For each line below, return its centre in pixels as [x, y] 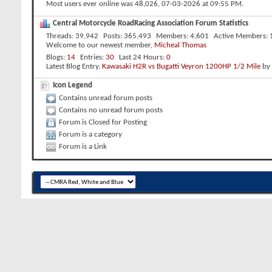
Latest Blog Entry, [74, 66]
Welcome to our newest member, [100, 45]
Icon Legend [73, 86]
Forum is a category [90, 134]
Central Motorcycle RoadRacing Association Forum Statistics [151, 23]
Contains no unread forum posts [111, 110]
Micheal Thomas [180, 45]
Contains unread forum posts [106, 98]
